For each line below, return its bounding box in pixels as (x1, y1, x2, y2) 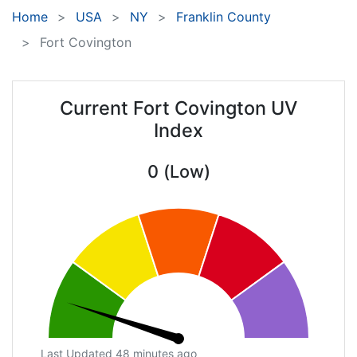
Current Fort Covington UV (60, 96, 297, 120)
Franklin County (176, 9, 271, 25)
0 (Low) (147, 161, 210, 182)
